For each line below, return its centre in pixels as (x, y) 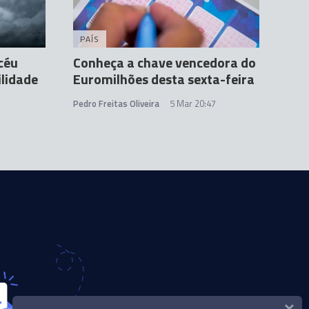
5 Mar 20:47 (193, 103)
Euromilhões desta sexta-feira (164, 79)
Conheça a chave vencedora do (165, 62)
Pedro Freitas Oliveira (116, 103)
